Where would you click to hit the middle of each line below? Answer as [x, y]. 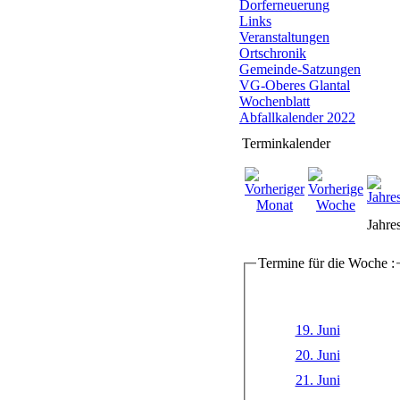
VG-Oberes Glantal [295, 85]
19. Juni [317, 329]
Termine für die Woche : [326, 263]
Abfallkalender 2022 [297, 117]
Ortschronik [273, 53]
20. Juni [317, 354]
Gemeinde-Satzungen [300, 69]
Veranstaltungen [284, 37]
